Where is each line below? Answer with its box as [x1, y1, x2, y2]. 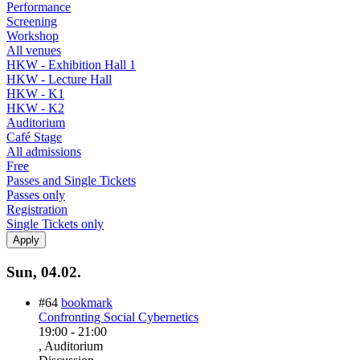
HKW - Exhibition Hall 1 [6, 57, 136, 72]
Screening [6, 14, 57, 28]
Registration [6, 202, 67, 216]
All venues [6, 43, 61, 57]
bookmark [61, 296, 112, 310]
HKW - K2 [6, 100, 64, 115]
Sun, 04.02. [6, 263, 81, 280]
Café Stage [6, 129, 62, 144]
